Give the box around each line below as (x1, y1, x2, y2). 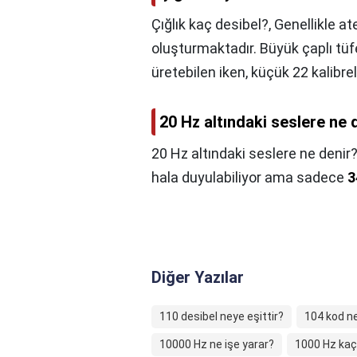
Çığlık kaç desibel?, (151, 16, 274, 33)
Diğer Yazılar (151, 268, 244, 287)
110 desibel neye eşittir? (159, 310, 284, 323)
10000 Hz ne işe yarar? (159, 338, 274, 351)
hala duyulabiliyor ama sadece (151, 169, 347, 186)
